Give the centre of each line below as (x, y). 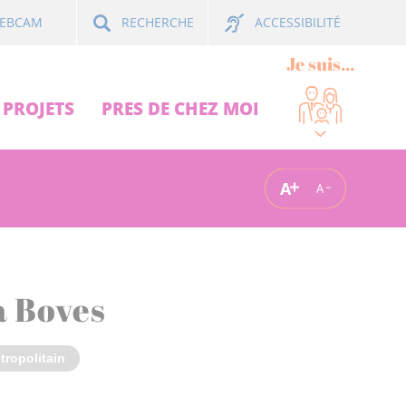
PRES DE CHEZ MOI (180, 108)
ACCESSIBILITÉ (298, 22)
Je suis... (320, 64)
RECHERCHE (158, 23)
